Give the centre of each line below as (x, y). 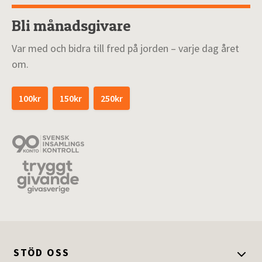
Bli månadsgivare (71, 26)
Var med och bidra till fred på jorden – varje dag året (125, 49)
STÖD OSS (42, 253)
